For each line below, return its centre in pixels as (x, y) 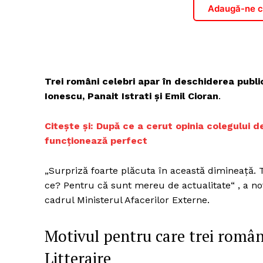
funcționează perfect (96, 140)
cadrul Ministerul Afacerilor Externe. (127, 200)
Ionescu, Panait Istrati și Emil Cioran (131, 96)
